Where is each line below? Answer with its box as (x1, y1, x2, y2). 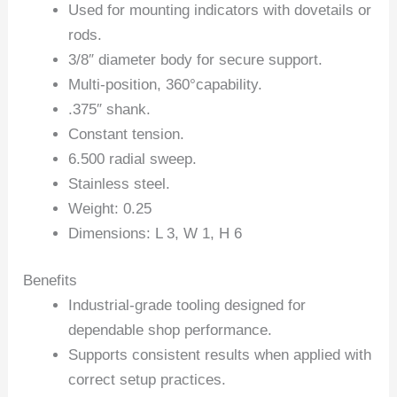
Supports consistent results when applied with (68, 346, 372, 364)
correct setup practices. (68, 371, 227, 389)
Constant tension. (68, 125, 185, 143)
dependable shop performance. (68, 322, 273, 339)
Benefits (23, 272, 78, 290)
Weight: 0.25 (68, 199, 152, 217)
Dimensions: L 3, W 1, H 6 (68, 224, 243, 242)
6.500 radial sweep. (68, 150, 198, 167)
